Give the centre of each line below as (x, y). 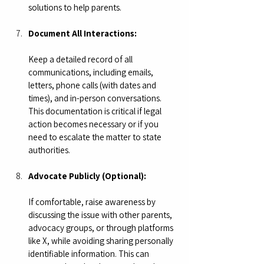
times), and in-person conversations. (96, 98)
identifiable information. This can (90, 253)
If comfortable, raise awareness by (93, 202)
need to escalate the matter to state (96, 137)
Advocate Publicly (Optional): (87, 176)
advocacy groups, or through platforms (102, 227)
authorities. (49, 150)
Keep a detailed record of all (81, 59)
